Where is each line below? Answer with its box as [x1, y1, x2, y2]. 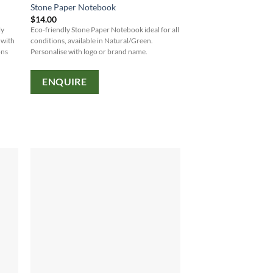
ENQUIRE [42, 76, 87, 88]
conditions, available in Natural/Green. [30, 36, 153, 44]
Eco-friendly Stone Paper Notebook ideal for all [30, 25, 179, 34]
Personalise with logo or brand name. [30, 47, 147, 55]
